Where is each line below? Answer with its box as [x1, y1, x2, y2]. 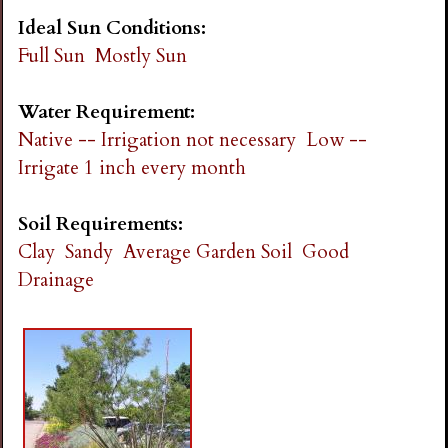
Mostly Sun [95, 42, 188, 69]
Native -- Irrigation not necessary [18, 127, 297, 154]
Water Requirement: [18, 99, 201, 126]
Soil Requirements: [18, 211, 189, 238]
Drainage [18, 267, 95, 294]
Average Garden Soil [123, 239, 293, 266]
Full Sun [18, 42, 86, 69]
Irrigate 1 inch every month [18, 155, 247, 182]
